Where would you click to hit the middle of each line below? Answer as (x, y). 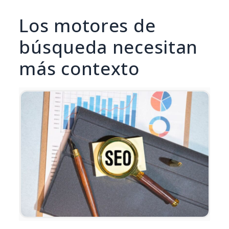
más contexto (79, 68)
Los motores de (87, 26)
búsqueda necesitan (109, 47)
